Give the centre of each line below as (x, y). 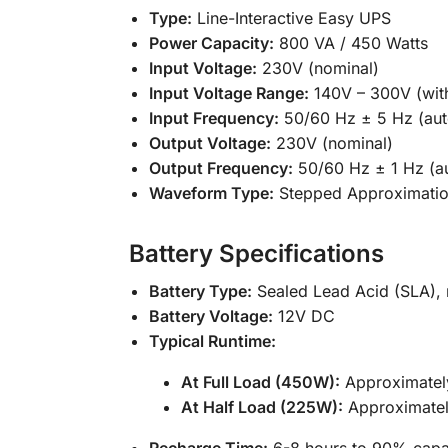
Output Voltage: (209, 142)
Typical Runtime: (212, 340)
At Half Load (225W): (261, 406)
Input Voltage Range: (228, 92)
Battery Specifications (256, 253)
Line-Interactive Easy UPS (291, 17)
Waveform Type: (211, 192)
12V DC (303, 315)
